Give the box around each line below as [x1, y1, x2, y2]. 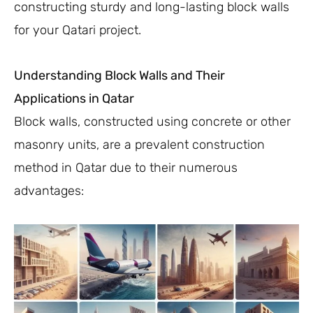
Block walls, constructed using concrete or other [14, 113, 291, 129]
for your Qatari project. [14, 22, 141, 38]
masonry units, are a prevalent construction [14, 136, 265, 152]
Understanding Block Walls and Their [14, 67, 225, 83]
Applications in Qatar [14, 90, 134, 106]
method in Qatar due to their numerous [14, 159, 238, 175]
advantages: [14, 182, 84, 198]
